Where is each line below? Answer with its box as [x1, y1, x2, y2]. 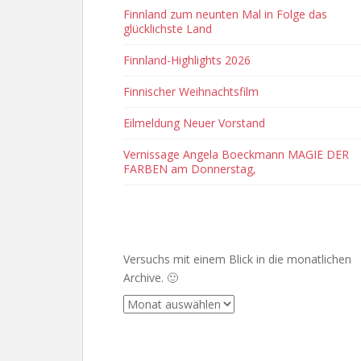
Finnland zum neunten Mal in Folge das [123, 6, 327, 22]
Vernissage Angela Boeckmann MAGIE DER [123, 147, 349, 162]
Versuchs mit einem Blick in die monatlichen [123, 251, 351, 267]
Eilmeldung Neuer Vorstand [123, 115, 265, 131]
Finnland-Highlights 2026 [123, 52, 251, 68]
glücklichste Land [123, 21, 212, 36]
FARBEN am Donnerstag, [123, 161, 256, 176]
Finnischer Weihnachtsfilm [123, 84, 259, 99]
